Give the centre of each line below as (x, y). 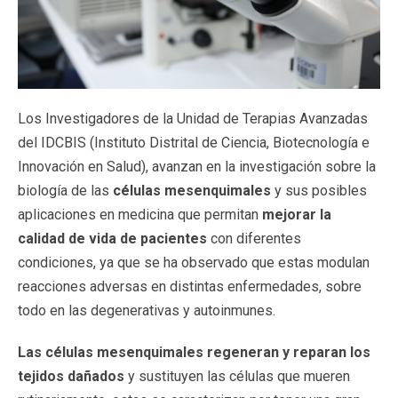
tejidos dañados (71, 376)
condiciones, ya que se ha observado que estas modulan (194, 263)
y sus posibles (319, 191)
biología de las (65, 191)
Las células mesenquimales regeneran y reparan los (194, 352)
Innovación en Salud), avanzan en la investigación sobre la (197, 167)
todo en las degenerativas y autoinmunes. (147, 310)
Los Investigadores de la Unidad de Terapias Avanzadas (193, 119)
